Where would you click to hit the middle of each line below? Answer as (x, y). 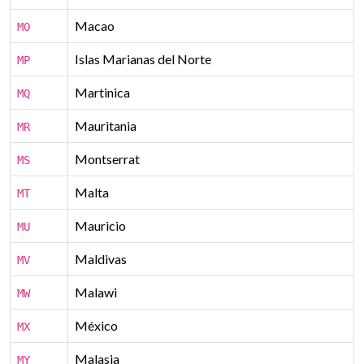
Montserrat (107, 159)
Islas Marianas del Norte (143, 59)
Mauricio (100, 225)
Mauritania (106, 126)
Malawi (96, 292)
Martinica (102, 92)
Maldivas (101, 259)
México (96, 325)
